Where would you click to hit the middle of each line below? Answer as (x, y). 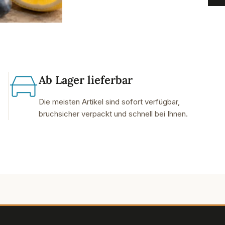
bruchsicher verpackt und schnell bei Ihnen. (113, 114)
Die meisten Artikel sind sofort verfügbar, (109, 102)
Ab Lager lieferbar (85, 80)
